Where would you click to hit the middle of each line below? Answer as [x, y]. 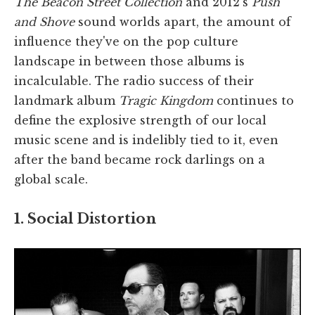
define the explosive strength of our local [140, 120]
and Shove [44, 21]
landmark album [66, 100]
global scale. [51, 179]
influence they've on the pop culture [126, 41]
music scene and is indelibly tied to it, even [146, 140]
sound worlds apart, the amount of [183, 21]
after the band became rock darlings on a [140, 159]
